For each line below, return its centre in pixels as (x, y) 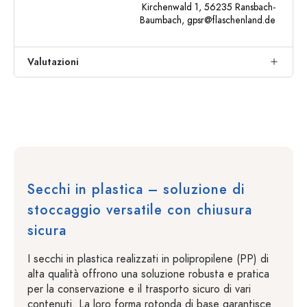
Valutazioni (53, 62)
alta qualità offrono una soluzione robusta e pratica (148, 274)
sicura (47, 230)
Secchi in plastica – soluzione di (136, 189)
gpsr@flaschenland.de (231, 20)
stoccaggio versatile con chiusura (140, 210)
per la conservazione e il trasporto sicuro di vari (139, 289)
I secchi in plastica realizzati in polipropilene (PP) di (148, 259)
